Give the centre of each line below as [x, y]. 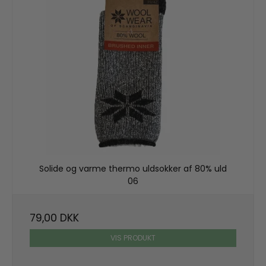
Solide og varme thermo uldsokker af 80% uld [133, 169]
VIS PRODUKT [133, 238]
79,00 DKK [54, 218]
